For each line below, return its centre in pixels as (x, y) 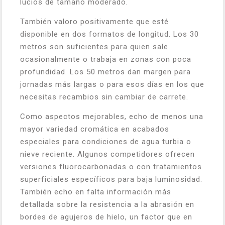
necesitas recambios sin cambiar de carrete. (104, 97)
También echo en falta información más (96, 192)
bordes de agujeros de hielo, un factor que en (106, 217)
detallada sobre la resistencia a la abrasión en (107, 204)
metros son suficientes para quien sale (94, 47)
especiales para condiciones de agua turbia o (106, 142)
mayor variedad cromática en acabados (95, 129)
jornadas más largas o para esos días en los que (112, 84)
